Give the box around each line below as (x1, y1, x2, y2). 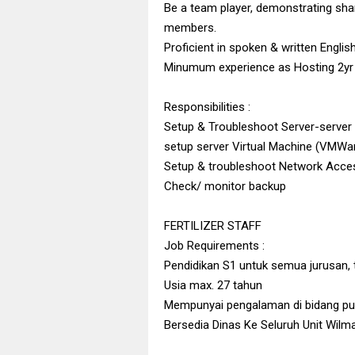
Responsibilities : (164, 99, 250, 114)
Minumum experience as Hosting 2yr (164, 59, 353, 74)
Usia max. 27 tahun (164, 277, 262, 292)
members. (164, 20, 216, 35)
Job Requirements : (164, 238, 265, 253)
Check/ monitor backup (164, 178, 286, 193)
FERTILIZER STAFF (164, 218, 261, 233)
